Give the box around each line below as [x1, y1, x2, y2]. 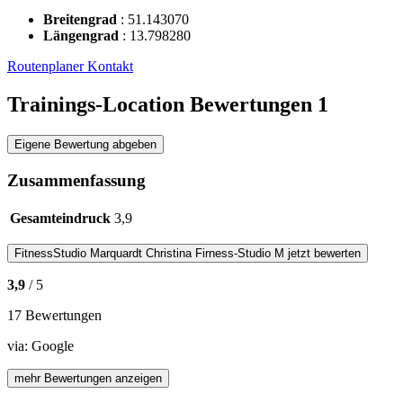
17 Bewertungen [7, 307, 102, 323]
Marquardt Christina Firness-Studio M [90, 246, 284, 260]
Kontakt [87, 58, 133, 75]
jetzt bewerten [284, 246, 361, 260]
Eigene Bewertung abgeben [14, 138, 157, 152]
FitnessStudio [14, 246, 90, 260]
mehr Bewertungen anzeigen [14, 371, 162, 385]
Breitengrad [43, 12, 121, 28]
